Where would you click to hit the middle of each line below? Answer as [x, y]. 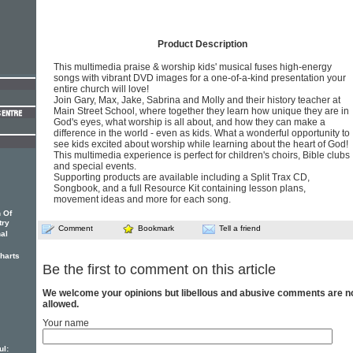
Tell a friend [240, 228]
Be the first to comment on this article [159, 270]
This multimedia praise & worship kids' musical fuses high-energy [193, 67]
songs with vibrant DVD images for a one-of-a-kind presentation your [200, 78]
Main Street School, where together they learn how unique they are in [201, 111]
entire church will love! [101, 89]
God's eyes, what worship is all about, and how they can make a [190, 122]
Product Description [202, 44]
